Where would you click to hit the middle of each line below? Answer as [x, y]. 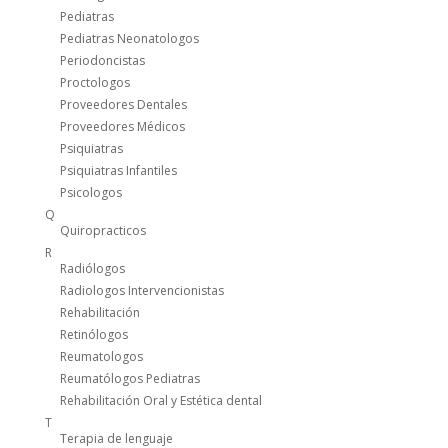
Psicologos [90, 193]
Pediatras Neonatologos [129, 39]
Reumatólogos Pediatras [129, 379]
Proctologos [94, 83]
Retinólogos [93, 335]
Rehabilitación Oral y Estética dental [160, 401]
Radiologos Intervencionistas [141, 291]
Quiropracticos [102, 231]
